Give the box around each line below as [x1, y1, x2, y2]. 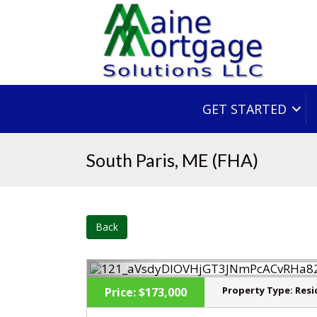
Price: [105, 284, 136, 300]
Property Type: [222, 284, 293, 296]
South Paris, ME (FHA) [86, 149, 258, 171]
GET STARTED [202, 100, 287, 117]
